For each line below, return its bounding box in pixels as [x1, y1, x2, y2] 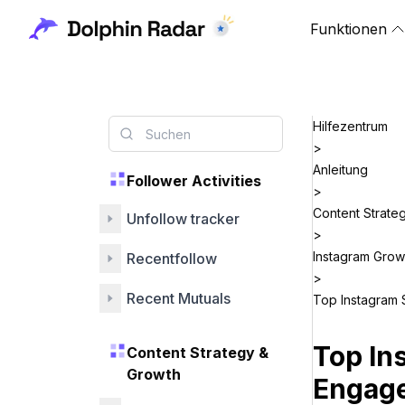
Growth [127, 365, 181, 383]
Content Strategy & [127, 344, 268, 362]
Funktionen [310, 20, 387, 38]
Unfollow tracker [127, 210, 240, 228]
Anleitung [313, 162, 368, 177]
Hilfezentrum [313, 118, 388, 134]
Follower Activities [127, 172, 261, 190]
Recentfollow [127, 250, 217, 268]
